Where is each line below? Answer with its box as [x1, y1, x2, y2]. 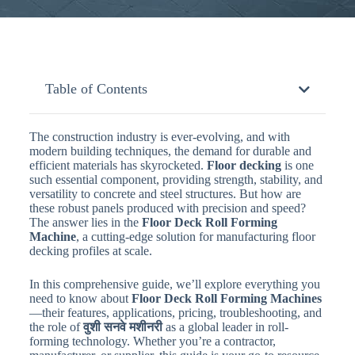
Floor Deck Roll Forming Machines [131, 292, 322, 305]
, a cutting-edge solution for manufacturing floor [75, 230, 315, 243]
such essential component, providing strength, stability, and [29, 173, 323, 186]
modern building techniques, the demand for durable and [29, 144, 311, 158]
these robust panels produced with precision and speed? [29, 201, 306, 215]
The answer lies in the [29, 216, 142, 229]
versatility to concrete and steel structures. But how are [29, 187, 301, 200]
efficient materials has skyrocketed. [29, 158, 207, 172]
